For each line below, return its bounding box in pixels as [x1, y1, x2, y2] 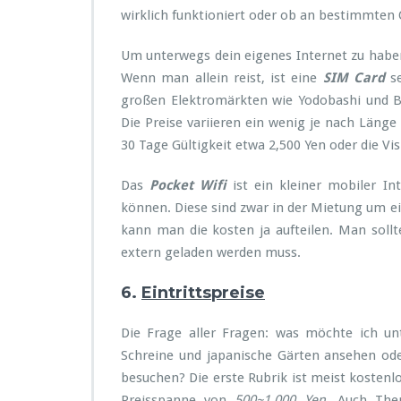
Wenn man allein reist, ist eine [121, 70, 318, 86]
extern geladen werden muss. [121, 244, 301, 260]
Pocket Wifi [149, 177, 227, 193]
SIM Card [317, 70, 386, 86]
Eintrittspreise [141, 283, 265, 303]
